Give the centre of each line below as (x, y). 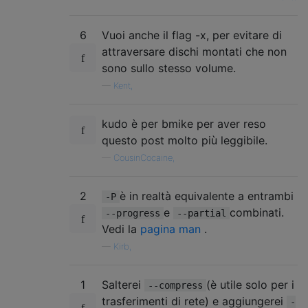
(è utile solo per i (250, 284)
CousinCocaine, (144, 157)
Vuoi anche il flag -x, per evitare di (192, 35)
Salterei (123, 284)
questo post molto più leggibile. (185, 140)
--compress (175, 285)
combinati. (257, 212)
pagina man (170, 229)
